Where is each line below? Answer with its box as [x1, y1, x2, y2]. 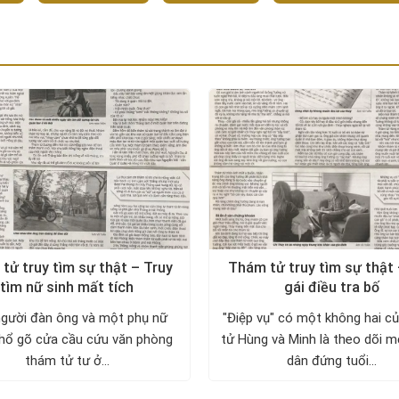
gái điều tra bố [284, 279, 380, 296]
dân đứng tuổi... [287, 353, 378, 369]
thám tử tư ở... [24, 353, 110, 369]
